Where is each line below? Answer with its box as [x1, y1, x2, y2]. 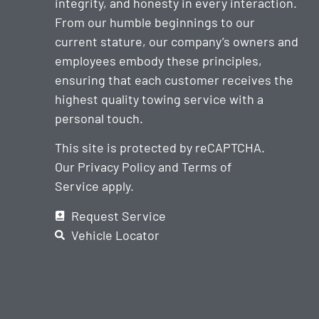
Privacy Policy [78, 159, 156, 175]
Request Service [70, 207, 166, 224]
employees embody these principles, [55, 52, 263, 68]
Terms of [182, 159, 232, 175]
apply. [99, 178, 135, 194]
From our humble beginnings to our [55, 14, 256, 30]
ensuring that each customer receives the [55, 71, 294, 88]
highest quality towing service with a [55, 90, 264, 107]
